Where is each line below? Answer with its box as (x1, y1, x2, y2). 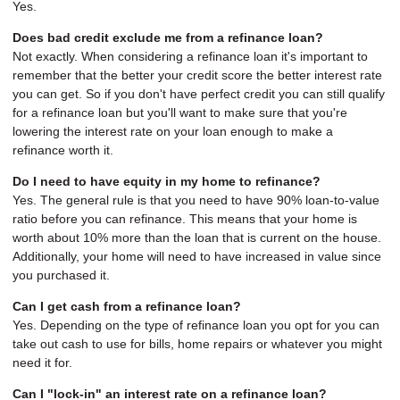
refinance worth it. (12, 143, 113, 158)
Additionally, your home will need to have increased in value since (12, 249, 381, 264)
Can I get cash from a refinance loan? (12, 299, 241, 314)
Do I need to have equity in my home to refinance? (12, 174, 321, 189)
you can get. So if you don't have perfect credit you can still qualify (12, 87, 385, 102)
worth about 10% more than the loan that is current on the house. (12, 230, 381, 246)
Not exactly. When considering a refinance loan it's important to (12, 49, 368, 64)
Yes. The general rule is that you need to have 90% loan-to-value (12, 193, 379, 208)
